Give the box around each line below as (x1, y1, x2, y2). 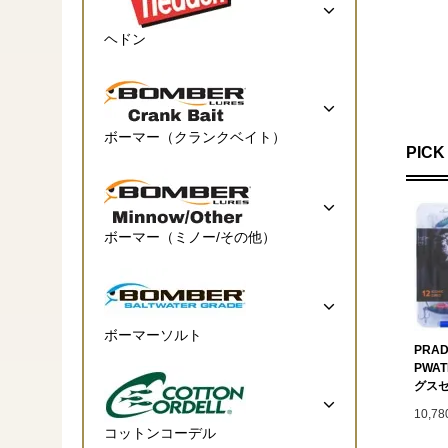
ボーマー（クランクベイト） (104, 128, 286, 145)
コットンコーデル (104, 424, 216, 441)
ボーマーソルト (104, 326, 202, 343)
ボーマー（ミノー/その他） (104, 228, 276, 245)
